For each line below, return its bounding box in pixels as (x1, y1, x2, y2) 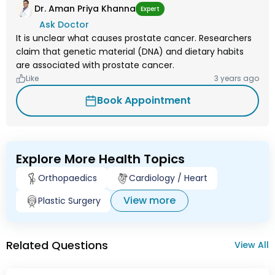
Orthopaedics (38, 172, 97, 185)
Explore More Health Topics (16, 150, 185, 168)
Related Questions (6, 238, 108, 254)
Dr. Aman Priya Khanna (34, 2, 136, 15)
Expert (141, 4, 160, 14)
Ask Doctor (39, 18, 89, 31)
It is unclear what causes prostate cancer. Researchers (16, 32, 252, 45)
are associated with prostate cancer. (16, 59, 174, 72)
